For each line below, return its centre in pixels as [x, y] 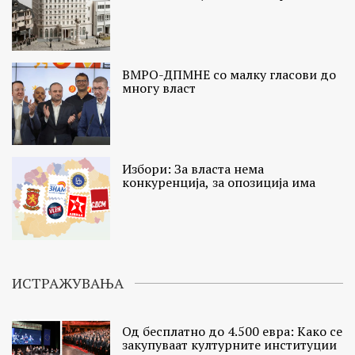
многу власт [159, 88]
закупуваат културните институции [230, 344]
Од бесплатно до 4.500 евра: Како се [233, 331]
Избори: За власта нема [193, 169]
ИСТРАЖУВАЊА [68, 282]
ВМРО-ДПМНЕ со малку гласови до [229, 75]
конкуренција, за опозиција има [219, 183]
